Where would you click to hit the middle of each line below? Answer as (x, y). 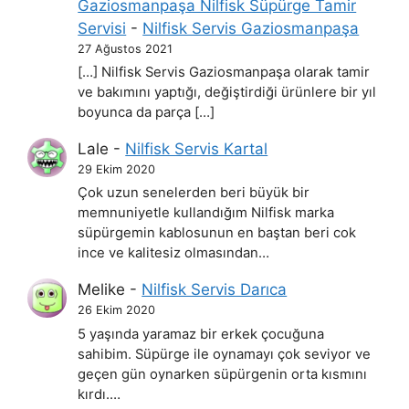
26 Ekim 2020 (117, 310)
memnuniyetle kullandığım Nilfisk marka (206, 213)
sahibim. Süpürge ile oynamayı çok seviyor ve (225, 354)
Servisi (102, 28)
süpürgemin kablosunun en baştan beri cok (217, 233)
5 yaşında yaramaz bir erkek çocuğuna (201, 334)
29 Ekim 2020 (117, 170)
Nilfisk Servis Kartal (197, 149)
